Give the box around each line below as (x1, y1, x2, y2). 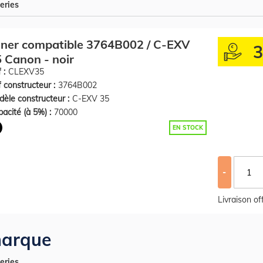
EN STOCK (172, 124, 203, 131)
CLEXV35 (8, 66, 44, 77)
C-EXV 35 (72, 93, 109, 104)
